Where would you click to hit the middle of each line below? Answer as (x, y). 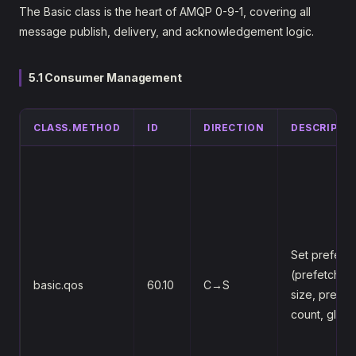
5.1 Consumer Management (105, 77)
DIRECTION (234, 127)
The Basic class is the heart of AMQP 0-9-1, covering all (165, 11)
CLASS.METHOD (77, 127)
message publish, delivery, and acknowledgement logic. (166, 31)
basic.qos (58, 284)
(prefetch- (318, 274)
